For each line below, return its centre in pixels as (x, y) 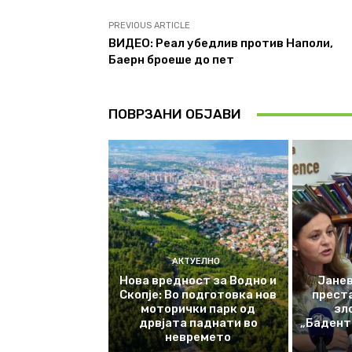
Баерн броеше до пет (171, 60)
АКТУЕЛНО (196, 261)
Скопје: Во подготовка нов (198, 294)
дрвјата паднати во (198, 323)
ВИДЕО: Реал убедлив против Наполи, (221, 44)
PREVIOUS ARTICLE (149, 26)
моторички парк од (198, 308)
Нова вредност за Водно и (198, 280)
